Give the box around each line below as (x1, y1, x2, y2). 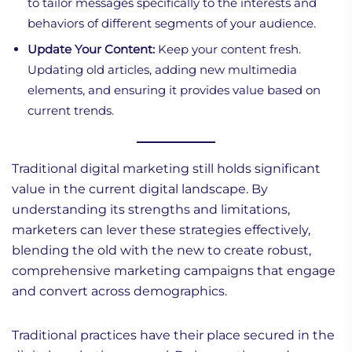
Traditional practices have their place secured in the (12, 327, 335, 343)
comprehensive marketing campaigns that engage (12, 262, 335, 278)
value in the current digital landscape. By (12, 181, 268, 196)
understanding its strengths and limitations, (12, 201, 290, 217)
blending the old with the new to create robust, (12, 242, 311, 258)
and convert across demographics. (12, 283, 227, 299)
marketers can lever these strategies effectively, (12, 222, 310, 237)
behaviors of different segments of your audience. (27, 15, 316, 31)
